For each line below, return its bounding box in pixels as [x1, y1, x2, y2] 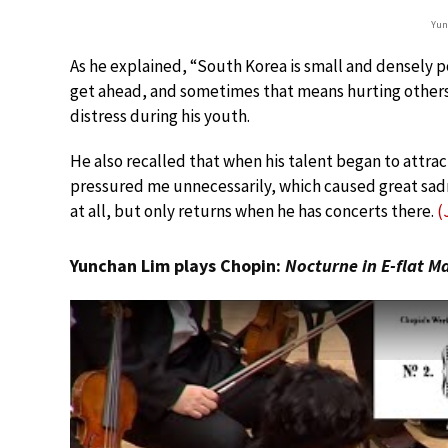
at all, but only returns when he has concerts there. [70, 199, 437, 222]
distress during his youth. [70, 104, 250, 127]
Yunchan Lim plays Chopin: [70, 253, 285, 277]
